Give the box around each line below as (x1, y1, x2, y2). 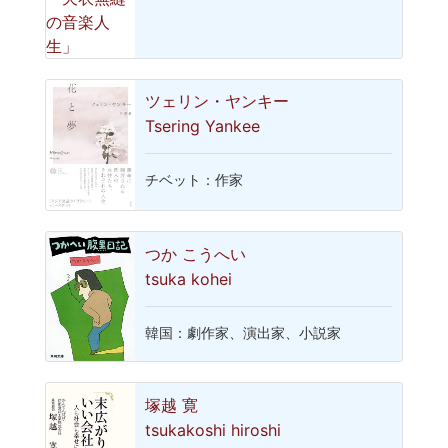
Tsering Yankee (145, 116, 261, 137)
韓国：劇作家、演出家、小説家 (145, 324, 342, 341)
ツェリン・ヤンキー (145, 91, 290, 112)
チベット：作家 (145, 172, 244, 189)
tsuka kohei (145, 268, 233, 289)
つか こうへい (145, 243, 247, 264)
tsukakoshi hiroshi (145, 419, 282, 440)
